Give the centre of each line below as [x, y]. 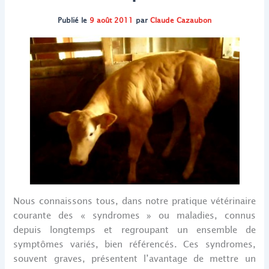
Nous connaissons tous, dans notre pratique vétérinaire [134, 201]
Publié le [74, 21]
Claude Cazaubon [181, 21]
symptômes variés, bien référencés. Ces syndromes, [134, 244]
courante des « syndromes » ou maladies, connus [134, 215]
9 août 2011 [111, 21]
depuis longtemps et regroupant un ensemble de [134, 230]
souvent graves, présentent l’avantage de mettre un [134, 258]
